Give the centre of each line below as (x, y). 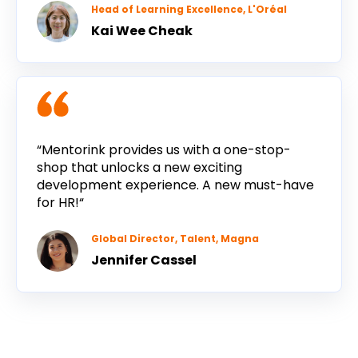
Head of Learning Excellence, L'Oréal (189, 10)
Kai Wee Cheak (142, 31)
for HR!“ (60, 203)
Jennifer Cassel (144, 260)
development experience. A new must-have (175, 185)
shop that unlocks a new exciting (139, 168)
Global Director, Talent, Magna (175, 238)
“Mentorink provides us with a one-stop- (164, 150)
